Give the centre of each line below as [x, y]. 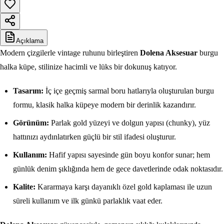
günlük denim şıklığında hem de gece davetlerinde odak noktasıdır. [118, 169]
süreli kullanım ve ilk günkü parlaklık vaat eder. [88, 201]
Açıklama [30, 41]
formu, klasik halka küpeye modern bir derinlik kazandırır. [104, 105]
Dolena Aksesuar [169, 53]
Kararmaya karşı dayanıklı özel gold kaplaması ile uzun [124, 187]
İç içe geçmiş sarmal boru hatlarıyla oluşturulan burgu [129, 91]
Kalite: [24, 187]
